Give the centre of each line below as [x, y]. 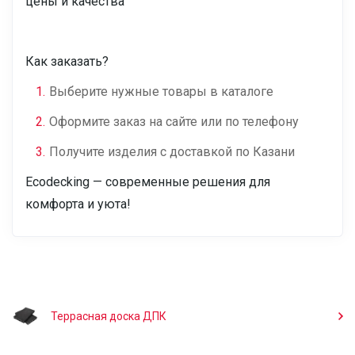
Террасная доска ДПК [109, 316]
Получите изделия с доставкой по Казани [172, 152]
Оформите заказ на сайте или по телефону [174, 122]
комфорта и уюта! [78, 204]
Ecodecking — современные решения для [148, 182]
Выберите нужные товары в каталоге [161, 92]
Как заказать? [67, 61]
